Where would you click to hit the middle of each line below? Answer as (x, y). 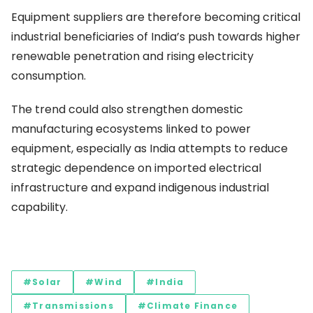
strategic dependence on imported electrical (136, 168)
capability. (39, 208)
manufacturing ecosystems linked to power (131, 129)
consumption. (49, 76)
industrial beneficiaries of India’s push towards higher (156, 37)
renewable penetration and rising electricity (132, 57)
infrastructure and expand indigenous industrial (140, 188)
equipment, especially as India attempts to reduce (150, 149)
